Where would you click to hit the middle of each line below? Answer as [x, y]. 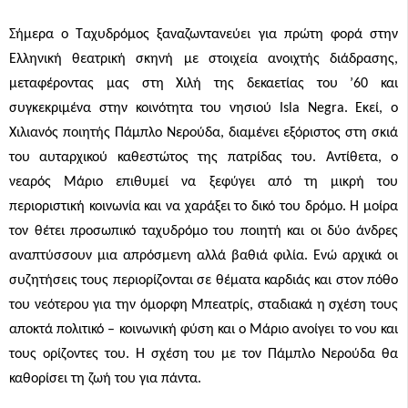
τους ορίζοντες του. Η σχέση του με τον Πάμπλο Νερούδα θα [204, 354]
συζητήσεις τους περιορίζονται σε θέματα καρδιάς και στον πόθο [204, 280]
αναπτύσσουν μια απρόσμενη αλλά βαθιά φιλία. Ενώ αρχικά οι [204, 256]
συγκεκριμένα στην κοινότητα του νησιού [144, 108]
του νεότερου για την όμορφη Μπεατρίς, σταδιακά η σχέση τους [204, 305]
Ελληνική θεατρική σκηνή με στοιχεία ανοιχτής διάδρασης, [204, 59]
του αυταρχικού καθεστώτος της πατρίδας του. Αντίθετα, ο [204, 158]
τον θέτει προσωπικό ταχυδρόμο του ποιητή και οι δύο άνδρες [204, 231]
